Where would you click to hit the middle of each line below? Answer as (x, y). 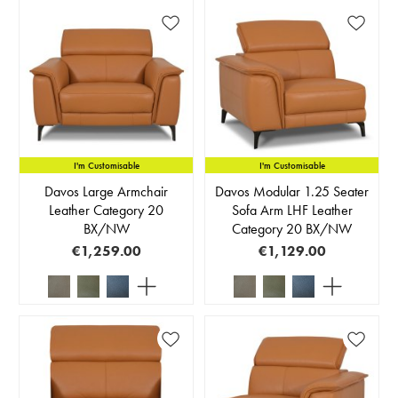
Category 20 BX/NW (292, 229)
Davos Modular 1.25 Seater (292, 192)
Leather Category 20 (106, 211)
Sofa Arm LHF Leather (292, 211)
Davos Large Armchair (106, 192)
